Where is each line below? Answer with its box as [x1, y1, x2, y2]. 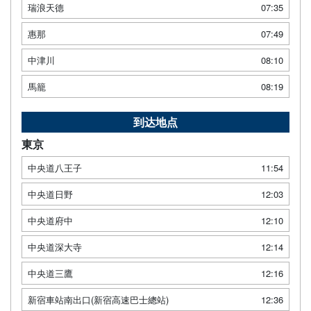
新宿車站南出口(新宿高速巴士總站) [28, 293, 169, 307]
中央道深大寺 [28, 240, 82, 254]
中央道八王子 [28, 161, 82, 175]
